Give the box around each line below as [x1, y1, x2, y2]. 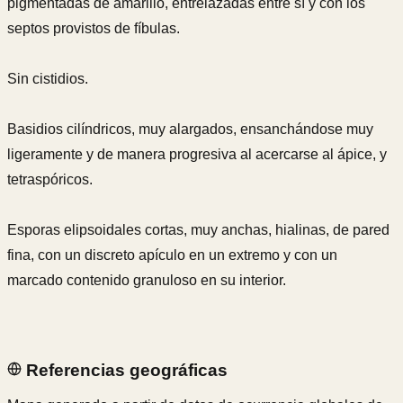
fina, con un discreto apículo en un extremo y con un [7, 247, 337, 264]
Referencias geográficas [22, 360, 228, 380]
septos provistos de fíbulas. [7, 21, 180, 37]
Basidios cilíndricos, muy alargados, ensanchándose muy [7, 121, 373, 138]
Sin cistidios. [7, 71, 88, 87]
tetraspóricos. [7, 172, 93, 188]
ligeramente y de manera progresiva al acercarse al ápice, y [7, 147, 387, 163]
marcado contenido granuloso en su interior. [7, 273, 286, 289]
